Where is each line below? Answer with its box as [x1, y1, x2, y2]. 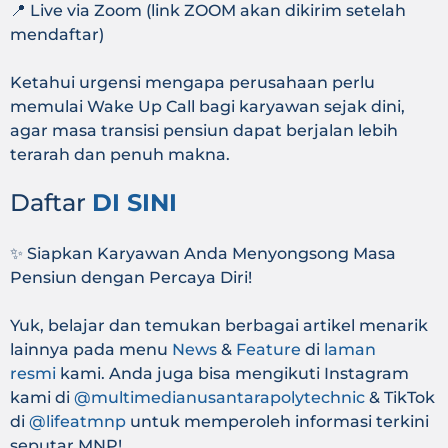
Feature [236, 340, 301, 360]
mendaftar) [10, 25, 104, 45]
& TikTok [365, 388, 435, 408]
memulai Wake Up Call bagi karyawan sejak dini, [10, 97, 405, 117]
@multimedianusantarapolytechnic [74, 388, 365, 408]
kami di [10, 388, 74, 408]
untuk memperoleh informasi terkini [126, 412, 429, 432]
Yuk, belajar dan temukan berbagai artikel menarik [10, 316, 428, 336]
